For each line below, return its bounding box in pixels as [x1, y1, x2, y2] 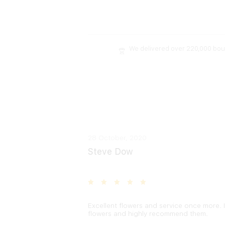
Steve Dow [87, 146, 133, 157]
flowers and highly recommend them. [87, 209, 208, 217]
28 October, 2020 [87, 134, 147, 142]
